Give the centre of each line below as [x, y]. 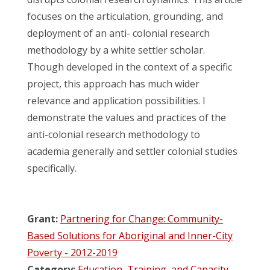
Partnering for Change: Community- [141, 219]
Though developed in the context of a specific [129, 67]
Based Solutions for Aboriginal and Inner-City [130, 236]
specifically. [52, 168]
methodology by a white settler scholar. [116, 50]
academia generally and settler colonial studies [132, 152]
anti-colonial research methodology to [113, 135]
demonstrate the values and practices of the [126, 118]
